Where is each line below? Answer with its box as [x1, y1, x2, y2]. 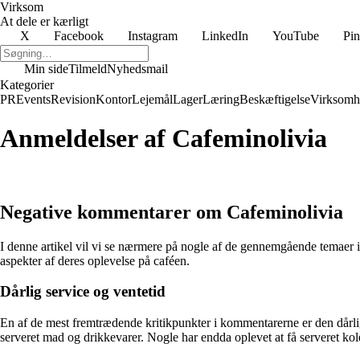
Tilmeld [68, 62, 107, 76]
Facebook [54, 29, 104, 43]
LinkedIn [202, 29, 248, 43]
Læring [202, 92, 239, 106]
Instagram [128, 29, 178, 43]
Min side [24, 62, 68, 76]
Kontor [96, 92, 132, 106]
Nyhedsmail [107, 62, 168, 76]
